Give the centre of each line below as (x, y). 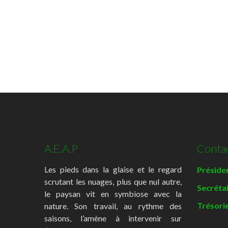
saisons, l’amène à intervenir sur (113, 218)
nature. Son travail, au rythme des (113, 206)
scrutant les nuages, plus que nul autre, (113, 181)
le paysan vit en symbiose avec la (113, 193)
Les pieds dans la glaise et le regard (113, 169)
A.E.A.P (61, 148)
